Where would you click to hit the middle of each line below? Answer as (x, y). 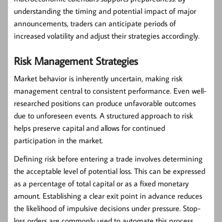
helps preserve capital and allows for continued (89, 128)
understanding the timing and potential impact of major (105, 11)
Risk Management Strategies (76, 61)
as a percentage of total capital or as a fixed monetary (101, 184)
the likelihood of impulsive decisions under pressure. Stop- (107, 208)
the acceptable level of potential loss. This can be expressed (110, 171)
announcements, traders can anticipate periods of (95, 24)
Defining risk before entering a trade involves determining (108, 159)
